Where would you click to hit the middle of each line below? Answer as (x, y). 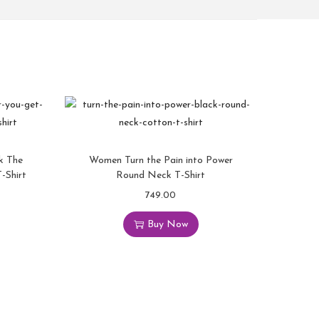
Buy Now (167, 224)
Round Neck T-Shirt (161, 176)
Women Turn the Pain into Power (161, 161)
